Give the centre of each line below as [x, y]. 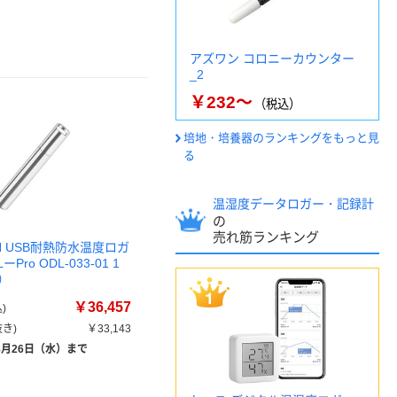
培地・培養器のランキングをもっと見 [281, 138]
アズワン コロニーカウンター [272, 58]
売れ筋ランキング [266, 237]
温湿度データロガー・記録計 [293, 204]
